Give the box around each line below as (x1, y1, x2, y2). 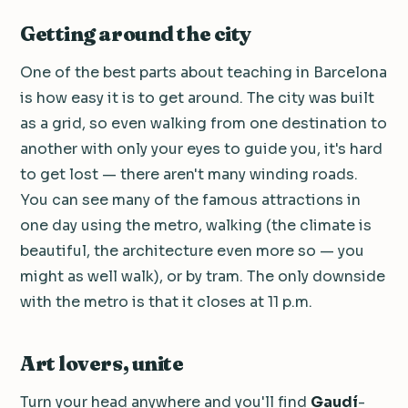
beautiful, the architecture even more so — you (20, 240, 364, 260)
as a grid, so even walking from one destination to (20, 113, 387, 133)
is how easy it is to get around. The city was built (20, 87, 374, 107)
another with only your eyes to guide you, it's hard (20, 138, 382, 158)
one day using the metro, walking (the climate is (20, 215, 372, 235)
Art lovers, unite (20, 350, 184, 376)
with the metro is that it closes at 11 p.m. (20, 291, 312, 311)
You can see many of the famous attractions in (20, 189, 361, 209)
